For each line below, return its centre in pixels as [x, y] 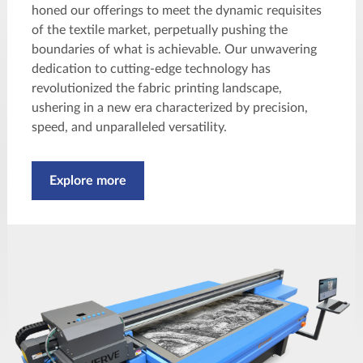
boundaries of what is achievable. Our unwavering [174, 49]
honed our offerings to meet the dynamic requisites [177, 10]
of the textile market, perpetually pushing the [160, 30]
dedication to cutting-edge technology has [151, 68]
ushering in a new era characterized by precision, [170, 107]
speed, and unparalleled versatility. [129, 127]
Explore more [88, 180]
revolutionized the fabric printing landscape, [157, 88]
